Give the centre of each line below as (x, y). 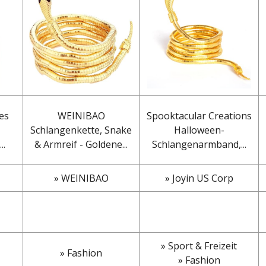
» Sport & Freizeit (199, 246)
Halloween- (199, 130)
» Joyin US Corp (199, 178)
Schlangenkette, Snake (81, 130)
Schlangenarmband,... (199, 144)
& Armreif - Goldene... (81, 144)
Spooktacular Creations (199, 115)
